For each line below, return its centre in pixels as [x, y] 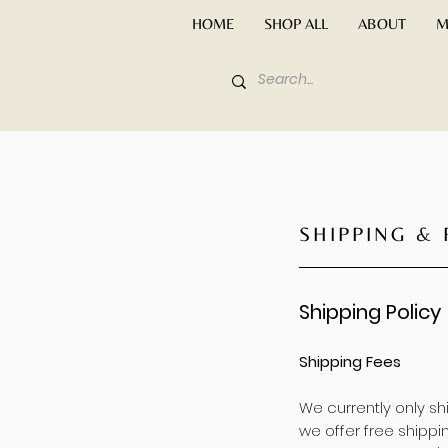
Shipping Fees [350, 361]
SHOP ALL [295, 23]
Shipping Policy [370, 312]
